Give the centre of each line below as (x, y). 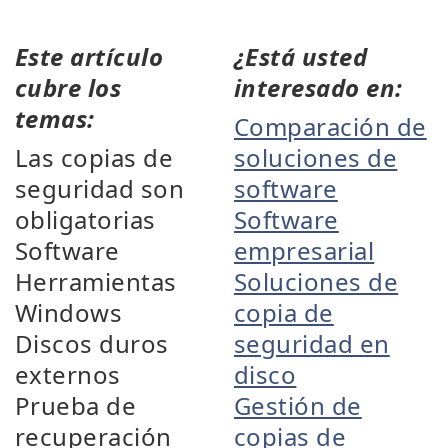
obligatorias (85, 219)
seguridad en (312, 343)
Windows (69, 312)
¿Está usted (301, 56)
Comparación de (330, 126)
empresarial (304, 250)
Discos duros (92, 343)
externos (68, 374)
